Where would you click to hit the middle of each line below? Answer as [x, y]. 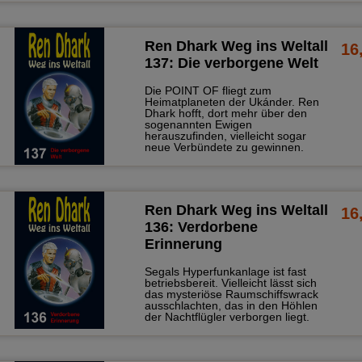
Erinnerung [183, 244]
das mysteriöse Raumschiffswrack [231, 295]
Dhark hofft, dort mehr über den [225, 114]
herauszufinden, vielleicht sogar [225, 136]
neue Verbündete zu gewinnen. [224, 147]
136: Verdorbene [201, 227]
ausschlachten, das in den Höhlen [231, 306]
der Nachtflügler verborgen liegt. [227, 317]
